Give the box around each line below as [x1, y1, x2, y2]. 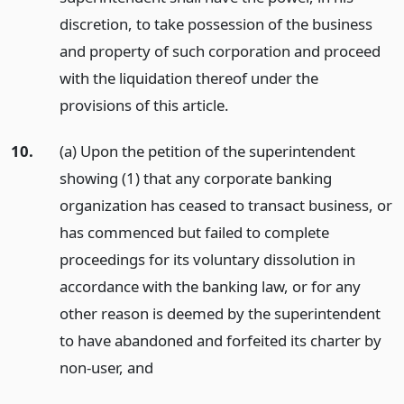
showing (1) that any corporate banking [59, 168, 332, 189]
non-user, [59, 357, 127, 379]
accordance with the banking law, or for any [59, 276, 361, 298]
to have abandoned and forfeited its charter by [59, 330, 381, 352]
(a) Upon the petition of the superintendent [59, 141, 355, 162]
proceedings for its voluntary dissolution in [59, 249, 355, 271]
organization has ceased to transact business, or [59, 195, 392, 216]
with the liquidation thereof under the [59, 68, 318, 89]
